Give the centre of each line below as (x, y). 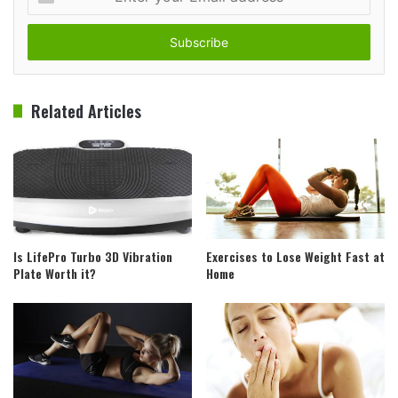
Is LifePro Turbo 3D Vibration (93, 257)
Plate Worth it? (55, 274)
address (49, 42)
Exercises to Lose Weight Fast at (295, 257)
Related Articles (86, 111)
